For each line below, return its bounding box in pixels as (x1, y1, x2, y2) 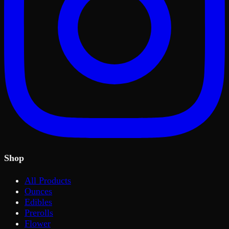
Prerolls (25, 208, 53, 218)
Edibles (25, 197, 52, 208)
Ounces (25, 186, 52, 197)
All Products (25, 175, 71, 186)
